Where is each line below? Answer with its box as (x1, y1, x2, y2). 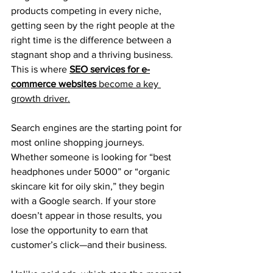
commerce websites (11, 79, 96, 89)
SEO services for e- (69, 64, 150, 74)
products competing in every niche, (11, 5, 164, 16)
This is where (11, 64, 69, 74)
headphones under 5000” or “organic (11, 166, 172, 177)
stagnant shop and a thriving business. (11, 49, 175, 60)
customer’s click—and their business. (11, 239, 167, 250)
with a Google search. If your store (11, 196, 158, 206)
